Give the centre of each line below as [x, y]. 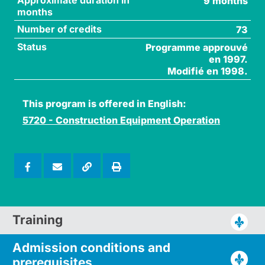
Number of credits [59, 29]
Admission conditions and [91, 247]
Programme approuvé [197, 47]
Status [32, 46]
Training [37, 220]
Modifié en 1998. [208, 71]
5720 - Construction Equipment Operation [121, 120]
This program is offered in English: [104, 103]
